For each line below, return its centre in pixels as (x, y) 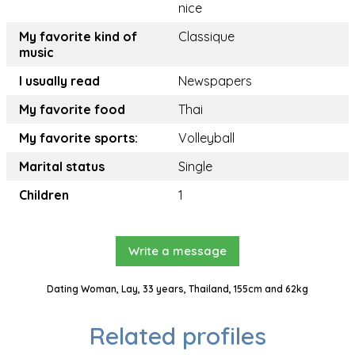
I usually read (59, 81)
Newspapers (215, 81)
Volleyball (206, 138)
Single (195, 167)
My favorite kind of (78, 37)
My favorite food (72, 110)
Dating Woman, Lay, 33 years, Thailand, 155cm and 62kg (177, 289)
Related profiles (177, 336)
